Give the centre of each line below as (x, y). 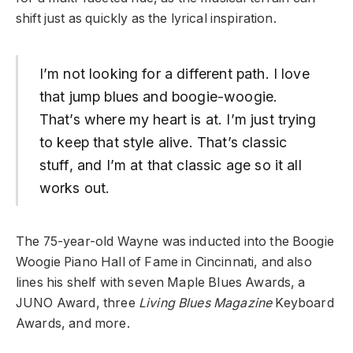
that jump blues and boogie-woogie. (158, 96)
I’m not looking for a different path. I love (174, 73)
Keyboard (303, 303)
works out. (74, 188)
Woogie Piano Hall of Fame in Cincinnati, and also (164, 262)
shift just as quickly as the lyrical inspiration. (146, 18)
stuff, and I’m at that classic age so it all (170, 165)
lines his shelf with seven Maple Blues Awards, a (161, 283)
